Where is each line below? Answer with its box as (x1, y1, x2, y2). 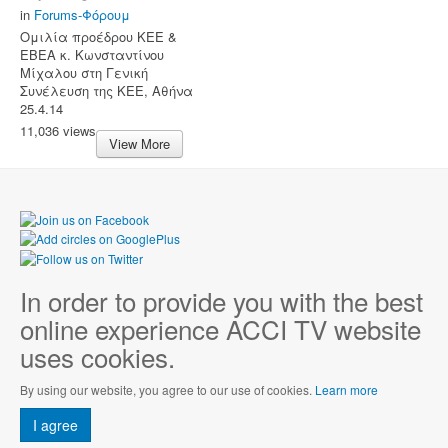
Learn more (315, 380, 378, 398)
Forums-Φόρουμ (34, 4, 130, 24)
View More (109, 133, 170, 153)
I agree (33, 414, 78, 435)
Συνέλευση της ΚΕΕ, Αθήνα (20, 80, 193, 100)
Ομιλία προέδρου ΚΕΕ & (20, 26, 177, 46)
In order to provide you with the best (20, 281, 423, 319)
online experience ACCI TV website (20, 309, 421, 347)
